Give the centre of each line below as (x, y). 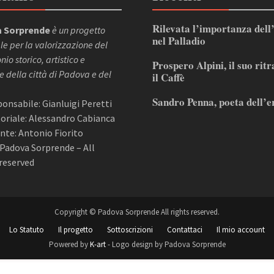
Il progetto (76, 230)
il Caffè (168, 77)
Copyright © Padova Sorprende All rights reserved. (137, 212)
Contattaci (185, 230)
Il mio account (241, 230)
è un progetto (79, 30)
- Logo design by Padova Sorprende (165, 244)
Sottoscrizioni (130, 230)
